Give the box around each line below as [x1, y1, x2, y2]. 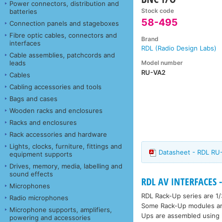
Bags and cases [9, 94, 57, 103]
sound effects [9, 169, 53, 178]
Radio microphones [9, 193, 68, 202]
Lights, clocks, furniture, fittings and [9, 142, 122, 150]
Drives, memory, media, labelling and [9, 162, 122, 170]
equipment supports [9, 150, 72, 158]
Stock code [141, 7, 174, 15]
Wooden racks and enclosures [9, 106, 103, 114]
